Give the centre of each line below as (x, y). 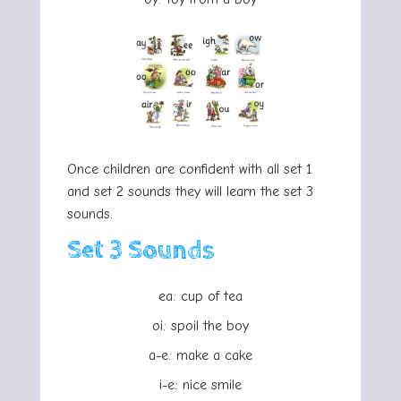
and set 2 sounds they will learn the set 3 (190, 192)
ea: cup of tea (200, 297)
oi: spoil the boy (200, 326)
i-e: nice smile (200, 385)
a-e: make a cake (200, 356)
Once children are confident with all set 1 (189, 170)
